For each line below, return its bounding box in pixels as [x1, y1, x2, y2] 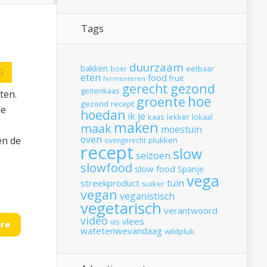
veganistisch [120, 190, 175, 203]
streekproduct [80, 177, 139, 190]
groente [136, 92, 185, 111]
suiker [142, 179, 164, 190]
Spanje [178, 163, 204, 175]
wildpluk [164, 226, 194, 237]
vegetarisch [80, 197, 162, 219]
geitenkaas [80, 86, 120, 97]
